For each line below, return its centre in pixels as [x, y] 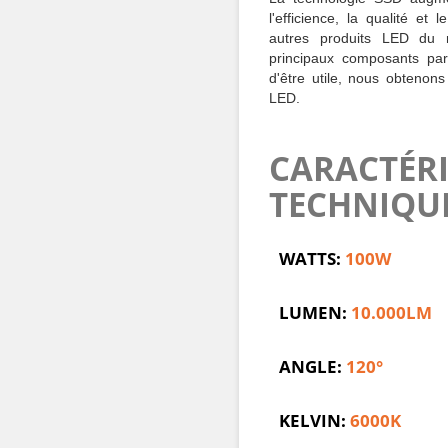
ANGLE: [312, 366]
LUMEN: [313, 312]
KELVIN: [312, 420]
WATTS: [310, 258]
